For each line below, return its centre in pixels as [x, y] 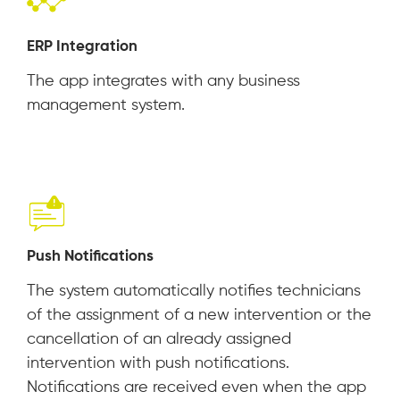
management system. [106, 106]
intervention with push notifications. [158, 364]
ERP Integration [82, 47]
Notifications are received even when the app [196, 388]
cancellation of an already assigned [159, 340]
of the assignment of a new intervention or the [199, 316]
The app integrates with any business [163, 82]
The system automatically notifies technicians [194, 292]
